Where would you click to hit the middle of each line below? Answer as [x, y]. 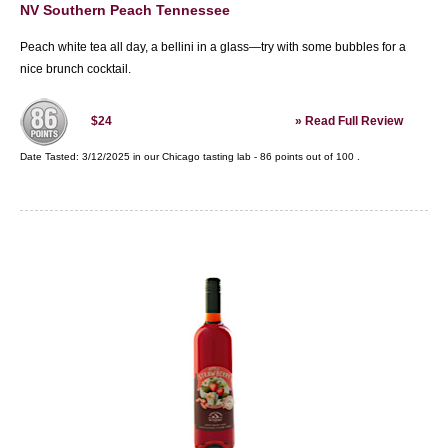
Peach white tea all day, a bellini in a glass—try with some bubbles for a [213, 47]
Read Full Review [354, 121]
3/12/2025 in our [122, 156]
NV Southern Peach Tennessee [125, 10]
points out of [304, 156]
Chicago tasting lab [206, 156]
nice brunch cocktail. [75, 69]
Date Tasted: [51, 156]
